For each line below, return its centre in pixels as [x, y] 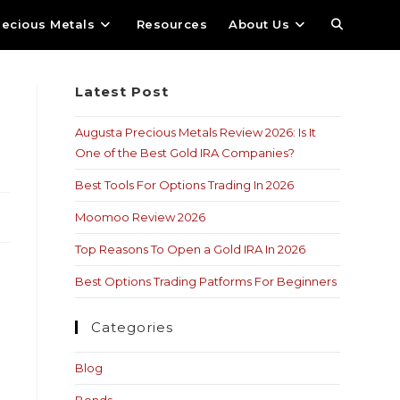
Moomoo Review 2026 [141, 217]
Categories [133, 327]
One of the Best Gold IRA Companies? [185, 153]
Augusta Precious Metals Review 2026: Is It [196, 132]
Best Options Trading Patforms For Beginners [206, 281]
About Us [259, 24]
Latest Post [122, 92]
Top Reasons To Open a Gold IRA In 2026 [191, 249]
